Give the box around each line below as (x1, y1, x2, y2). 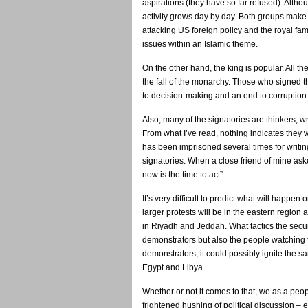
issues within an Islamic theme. (142, 39, 258, 49)
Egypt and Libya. (142, 263, 205, 272)
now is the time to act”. (142, 170, 225, 179)
